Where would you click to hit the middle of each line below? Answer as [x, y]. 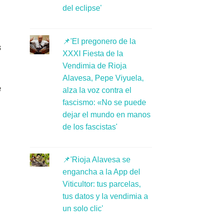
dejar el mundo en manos [106, 114]
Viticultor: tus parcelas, [101, 184]
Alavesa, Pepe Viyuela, [103, 78]
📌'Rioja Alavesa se [96, 160]
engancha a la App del [101, 172]
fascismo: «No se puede [104, 102]
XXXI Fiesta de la [93, 53]
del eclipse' [82, 8]
